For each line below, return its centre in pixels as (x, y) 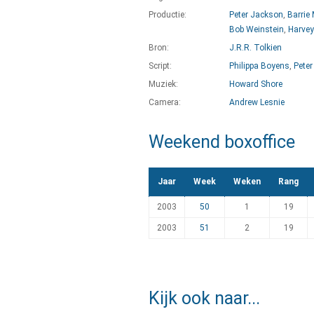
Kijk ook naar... (204, 298)
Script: (160, 66)
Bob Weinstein (257, 29)
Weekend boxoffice (222, 142)
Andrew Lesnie (257, 102)
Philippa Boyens (259, 66)
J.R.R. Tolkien (255, 48)
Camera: (165, 102)
